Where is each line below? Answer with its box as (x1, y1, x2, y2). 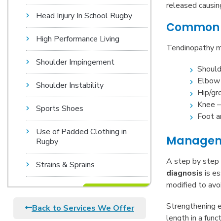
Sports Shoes (36, 103, 83, 114)
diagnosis (166, 167, 203, 179)
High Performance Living (36, 34, 119, 44)
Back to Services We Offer (32, 203, 134, 214)
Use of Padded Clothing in (36, 126, 127, 137)
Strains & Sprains (36, 159, 95, 170)
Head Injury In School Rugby (36, 10, 132, 21)
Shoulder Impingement (36, 57, 114, 68)
